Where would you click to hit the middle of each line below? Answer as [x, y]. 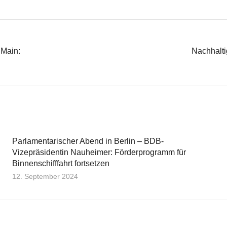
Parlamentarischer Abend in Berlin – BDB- [88, 141]
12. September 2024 [45, 176]
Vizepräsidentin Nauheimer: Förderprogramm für [99, 152]
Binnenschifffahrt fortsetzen [61, 163]
